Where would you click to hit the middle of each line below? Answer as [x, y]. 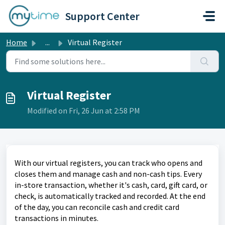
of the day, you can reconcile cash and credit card [97, 207]
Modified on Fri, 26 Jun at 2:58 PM [84, 110]
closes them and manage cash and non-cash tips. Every [108, 174]
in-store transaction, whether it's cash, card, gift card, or [111, 185]
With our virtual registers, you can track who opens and [108, 163]
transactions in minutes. [57, 218]
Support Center [103, 16]
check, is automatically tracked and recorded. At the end [110, 196]
